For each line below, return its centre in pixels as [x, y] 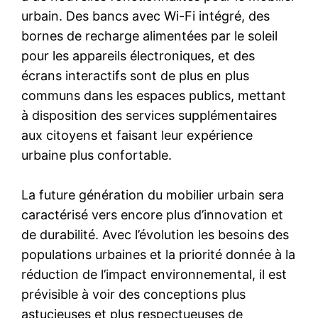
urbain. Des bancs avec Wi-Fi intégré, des [146, 16]
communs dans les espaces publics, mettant [154, 95]
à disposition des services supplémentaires [149, 115]
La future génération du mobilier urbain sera [153, 194]
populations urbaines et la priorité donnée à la [159, 254]
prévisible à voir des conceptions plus [134, 294]
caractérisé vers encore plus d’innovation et [153, 214]
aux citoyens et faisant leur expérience [137, 135]
